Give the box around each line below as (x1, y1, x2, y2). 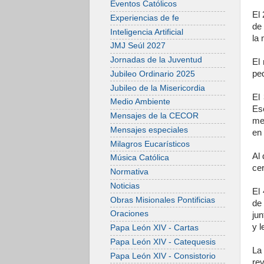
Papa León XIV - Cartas (110, 223, 199, 233)
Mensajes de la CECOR (110, 111, 199, 121)
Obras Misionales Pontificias (110, 195, 215, 204)
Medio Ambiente (110, 97, 170, 107)
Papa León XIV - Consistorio (110, 251, 216, 260)
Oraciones (110, 209, 148, 219)
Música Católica (110, 153, 169, 163)
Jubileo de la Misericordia (110, 83, 205, 93)
